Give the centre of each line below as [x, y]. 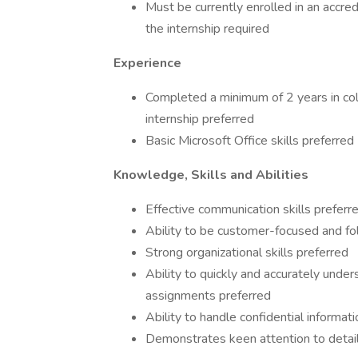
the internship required [207, 29]
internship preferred [200, 119]
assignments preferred [208, 296]
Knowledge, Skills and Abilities [211, 175]
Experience [147, 63]
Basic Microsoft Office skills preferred [250, 141]
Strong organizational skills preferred [247, 253]
